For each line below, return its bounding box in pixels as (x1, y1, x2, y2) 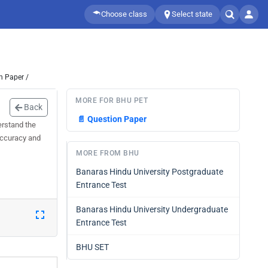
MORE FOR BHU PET (75, 96, 148, 105)
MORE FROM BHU (76, 149, 139, 157)
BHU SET (76, 242, 109, 252)
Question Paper (87, 114, 147, 124)
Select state (172, 10, 212, 19)
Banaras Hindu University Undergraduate (76, 205, 228, 214)
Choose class (101, 10, 147, 19)
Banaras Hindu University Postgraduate (76, 167, 223, 176)
